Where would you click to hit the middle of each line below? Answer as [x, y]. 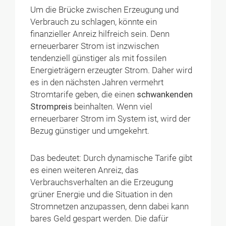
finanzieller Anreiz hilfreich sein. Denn [100, 34]
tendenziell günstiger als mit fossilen [99, 58]
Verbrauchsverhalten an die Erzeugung [102, 182]
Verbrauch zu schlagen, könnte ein [94, 22]
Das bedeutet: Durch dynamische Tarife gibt [111, 158]
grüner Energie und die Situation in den [102, 194]
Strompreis [51, 106]
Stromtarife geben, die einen [84, 94]
